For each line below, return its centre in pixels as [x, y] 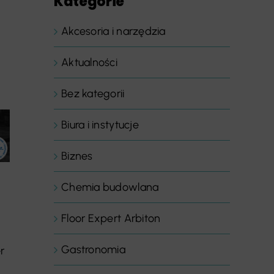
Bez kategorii [93, 94]
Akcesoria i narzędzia [113, 31]
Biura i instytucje [100, 125]
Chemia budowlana [110, 187]
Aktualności [89, 62]
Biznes [77, 156]
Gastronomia [93, 250]
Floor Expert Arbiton [111, 218]
